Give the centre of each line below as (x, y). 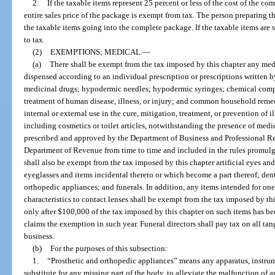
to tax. (35, 39)
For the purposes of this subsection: (109, 248)
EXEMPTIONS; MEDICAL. (96, 52)
